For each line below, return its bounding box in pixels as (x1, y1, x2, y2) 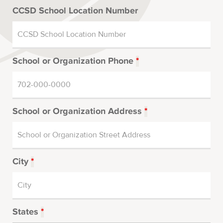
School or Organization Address (12, 106, 144, 117)
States (12, 207, 41, 218)
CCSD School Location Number (12, 5, 138, 17)
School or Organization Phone (12, 56, 136, 67)
